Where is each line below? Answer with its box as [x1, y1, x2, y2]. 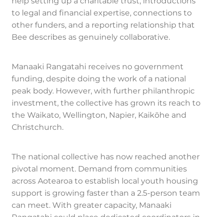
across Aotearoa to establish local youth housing [12, 175, 198, 188]
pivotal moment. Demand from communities [12, 163, 187, 176]
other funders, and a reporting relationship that [12, 19, 195, 32]
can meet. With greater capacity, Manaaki [12, 199, 171, 212]
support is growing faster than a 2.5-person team [12, 187, 200, 200]
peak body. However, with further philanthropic [12, 85, 195, 98]
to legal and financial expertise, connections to [12, 7, 192, 20]
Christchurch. [12, 121, 63, 134]
